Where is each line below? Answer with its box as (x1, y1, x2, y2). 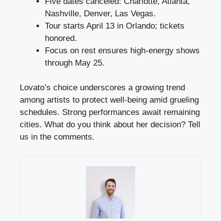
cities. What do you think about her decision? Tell (20, 120, 200, 130)
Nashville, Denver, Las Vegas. (45, 8, 156, 18)
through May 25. (45, 58, 105, 68)
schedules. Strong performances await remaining (20, 108, 200, 117)
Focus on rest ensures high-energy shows (45, 45, 200, 55)
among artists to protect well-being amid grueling (20, 95, 199, 105)
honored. (45, 33, 77, 43)
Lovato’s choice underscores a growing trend (20, 83, 185, 93)
